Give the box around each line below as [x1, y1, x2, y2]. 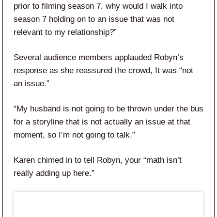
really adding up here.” [14, 169, 94, 178]
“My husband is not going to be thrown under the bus [14, 104, 203, 114]
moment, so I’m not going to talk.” [14, 130, 135, 140]
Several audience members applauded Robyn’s [14, 53, 184, 62]
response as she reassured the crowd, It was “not [14, 66, 193, 76]
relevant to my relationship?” [14, 28, 117, 37]
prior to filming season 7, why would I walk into [14, 1, 183, 11]
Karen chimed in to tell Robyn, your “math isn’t [14, 155, 182, 165]
